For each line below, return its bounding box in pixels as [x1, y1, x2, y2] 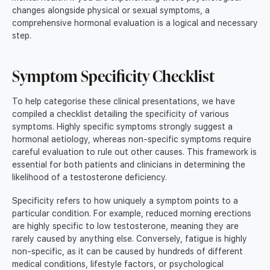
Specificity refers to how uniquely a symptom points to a [12, 196, 238, 206]
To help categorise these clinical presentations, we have [12, 96, 235, 107]
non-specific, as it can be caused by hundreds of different [12, 246, 243, 257]
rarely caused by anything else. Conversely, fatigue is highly [12, 234, 247, 244]
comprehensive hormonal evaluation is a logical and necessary [12, 18, 258, 28]
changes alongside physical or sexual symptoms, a [12, 5, 210, 16]
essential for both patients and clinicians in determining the [12, 160, 245, 170]
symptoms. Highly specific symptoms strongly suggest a [12, 122, 233, 132]
